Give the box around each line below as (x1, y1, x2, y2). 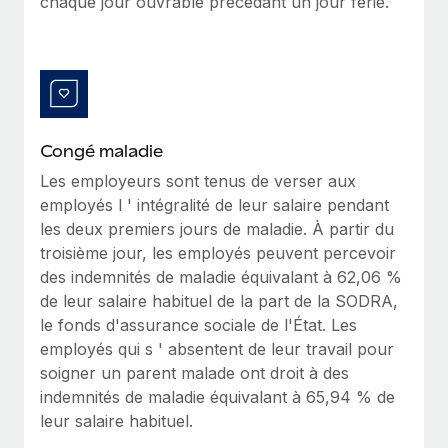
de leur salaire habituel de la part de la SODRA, (40, 290, 398, 311)
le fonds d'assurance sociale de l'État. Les (40, 314, 357, 335)
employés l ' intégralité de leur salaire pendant (40, 194, 389, 215)
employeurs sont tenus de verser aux (71, 170, 356, 191)
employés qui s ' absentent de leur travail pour (40, 338, 394, 359)
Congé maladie (40, 140, 163, 161)
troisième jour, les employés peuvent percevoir (40, 242, 396, 263)
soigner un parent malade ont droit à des (40, 362, 349, 383)
